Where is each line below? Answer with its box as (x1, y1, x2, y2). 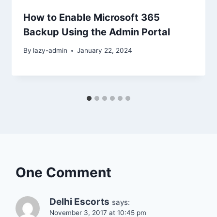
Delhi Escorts (49, 196, 109, 208)
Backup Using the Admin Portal (23, 26, 170, 38)
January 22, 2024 (77, 46, 133, 55)
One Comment (15, 164, 111, 181)
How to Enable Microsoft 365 (23, 11, 160, 23)
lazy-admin (33, 46, 68, 55)
